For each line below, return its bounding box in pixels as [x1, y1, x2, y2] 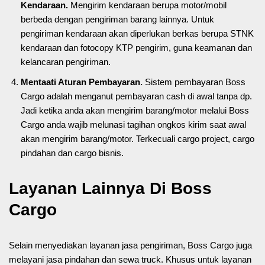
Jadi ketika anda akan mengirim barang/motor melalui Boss [21, 105, 249, 116]
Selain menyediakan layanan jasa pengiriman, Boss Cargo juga [9, 240, 252, 251]
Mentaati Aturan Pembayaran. [21, 77, 145, 88]
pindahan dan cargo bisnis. [21, 148, 124, 159]
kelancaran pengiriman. [21, 57, 111, 67]
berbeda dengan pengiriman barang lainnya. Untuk [21, 14, 214, 25]
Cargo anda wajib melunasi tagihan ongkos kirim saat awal [21, 119, 246, 130]
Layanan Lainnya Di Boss [9, 179, 212, 198]
